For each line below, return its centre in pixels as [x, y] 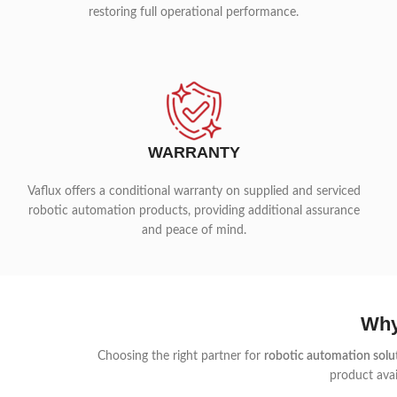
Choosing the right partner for [180, 356]
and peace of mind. [194, 230]
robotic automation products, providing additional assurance [194, 211]
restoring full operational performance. [194, 12]
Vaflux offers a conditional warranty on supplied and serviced [194, 191]
